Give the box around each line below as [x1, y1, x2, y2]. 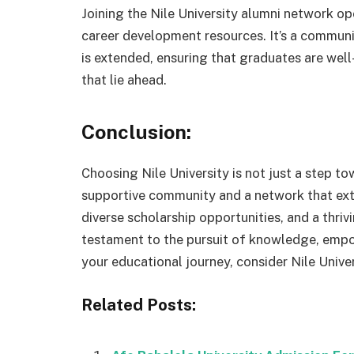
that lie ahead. [81, 72, 167, 88]
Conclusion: [81, 119, 191, 144]
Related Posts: [81, 295, 196, 315]
